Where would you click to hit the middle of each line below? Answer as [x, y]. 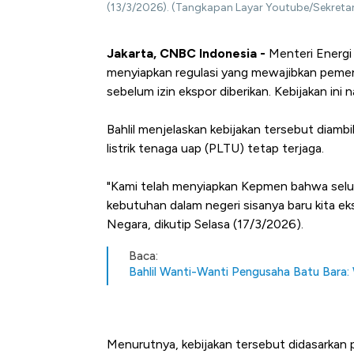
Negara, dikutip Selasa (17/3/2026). [205, 224]
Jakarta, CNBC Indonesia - [186, 53]
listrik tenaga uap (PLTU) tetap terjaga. [215, 148]
